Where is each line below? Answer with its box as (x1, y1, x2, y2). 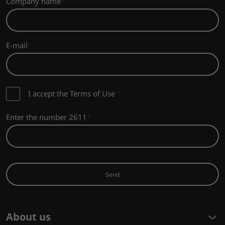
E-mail (6, 40, 28, 51)
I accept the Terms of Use (28, 88, 117, 99)
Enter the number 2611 (6, 112, 87, 123)
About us (6, 210, 51, 224)
